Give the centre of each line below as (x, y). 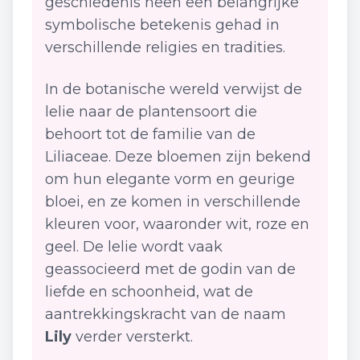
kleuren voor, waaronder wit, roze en (177, 224)
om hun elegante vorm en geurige (170, 179)
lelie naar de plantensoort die (151, 112)
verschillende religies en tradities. (165, 47)
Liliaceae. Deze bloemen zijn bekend (178, 157)
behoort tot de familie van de (150, 134)
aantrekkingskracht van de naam (166, 314)
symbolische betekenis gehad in (162, 25)
